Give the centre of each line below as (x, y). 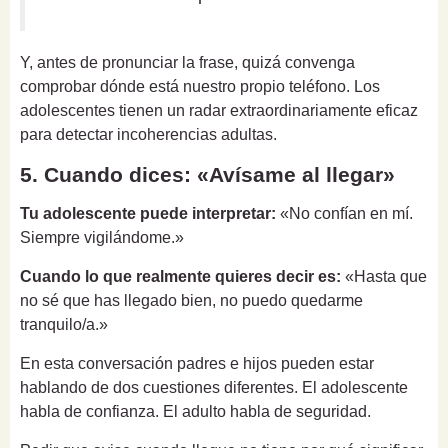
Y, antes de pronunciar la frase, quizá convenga (187, 62)
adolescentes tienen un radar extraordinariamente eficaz (219, 110)
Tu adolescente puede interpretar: (148, 213)
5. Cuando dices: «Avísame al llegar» (207, 174)
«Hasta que (384, 276)
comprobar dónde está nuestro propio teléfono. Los (200, 86)
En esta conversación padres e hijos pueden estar (197, 363)
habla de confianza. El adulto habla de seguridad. (195, 411)
